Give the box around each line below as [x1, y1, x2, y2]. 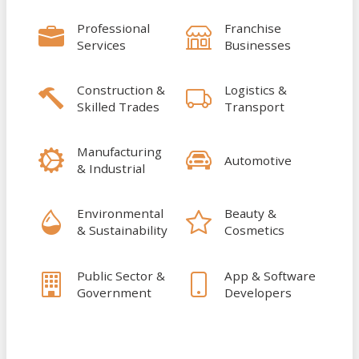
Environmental [77, 205, 163, 222]
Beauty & [224, 205, 276, 222]
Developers [224, 284, 292, 301]
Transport [224, 99, 284, 115]
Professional [77, 19, 150, 36]
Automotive [224, 151, 292, 168]
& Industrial [77, 160, 145, 177]
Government [77, 284, 151, 301]
